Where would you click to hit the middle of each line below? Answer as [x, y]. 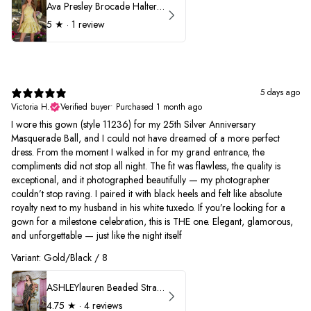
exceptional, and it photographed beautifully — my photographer [141, 179]
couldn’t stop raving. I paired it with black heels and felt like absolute [146, 193]
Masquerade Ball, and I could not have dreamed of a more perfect [145, 138]
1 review [88, 25]
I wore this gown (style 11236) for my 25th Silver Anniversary [133, 124]
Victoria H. [31, 107]
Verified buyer [85, 107]
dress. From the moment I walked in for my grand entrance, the [138, 152]
